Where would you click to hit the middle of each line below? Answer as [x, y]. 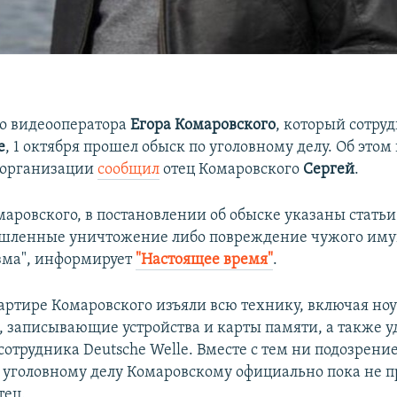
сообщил [129, 169]
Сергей [329, 169]
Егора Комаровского [203, 125]
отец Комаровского [232, 169]
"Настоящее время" [205, 260]
